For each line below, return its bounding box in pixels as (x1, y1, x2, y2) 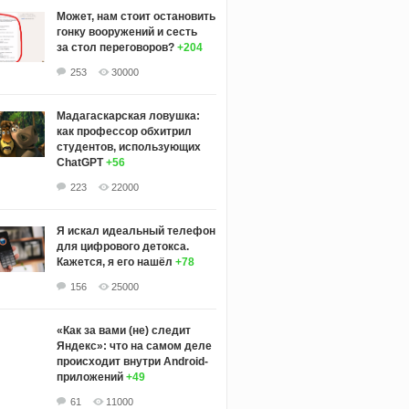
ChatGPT (56, 156, 103, 170)
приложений (56, 371, 123, 384)
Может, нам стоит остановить (56, 10, 215, 24)
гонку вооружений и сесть (56, 26, 197, 39)
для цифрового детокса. (56, 240, 189, 254)
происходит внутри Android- (56, 355, 208, 369)
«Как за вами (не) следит (56, 324, 191, 338)
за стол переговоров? (56, 41, 174, 55)
